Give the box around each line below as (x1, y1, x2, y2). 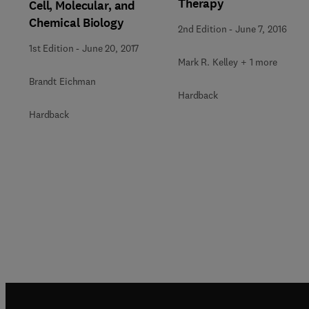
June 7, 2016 (235, 23, 287, 35)
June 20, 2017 (82, 41, 139, 54)
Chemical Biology (29, 14, 124, 31)
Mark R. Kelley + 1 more (178, 56, 277, 68)
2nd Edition (178, 23, 227, 35)
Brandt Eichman (29, 74, 97, 88)
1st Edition (29, 41, 74, 54)
